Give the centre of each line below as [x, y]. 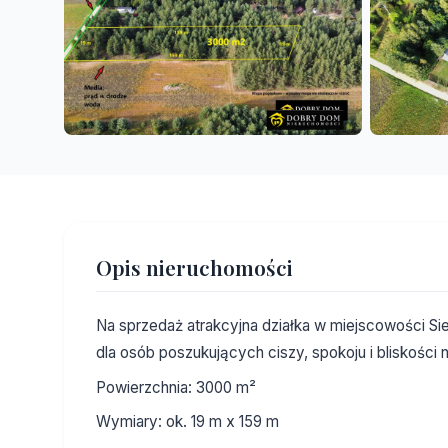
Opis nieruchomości [194, 267]
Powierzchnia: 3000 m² [176, 387]
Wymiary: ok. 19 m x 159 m [187, 422]
